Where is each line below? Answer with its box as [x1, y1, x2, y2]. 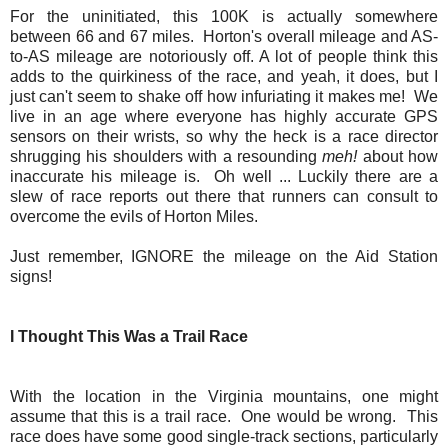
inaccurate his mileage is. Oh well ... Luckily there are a [10, 168, 438, 186]
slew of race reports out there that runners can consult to [10, 188, 438, 206]
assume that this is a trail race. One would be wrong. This [10, 408, 438, 426]
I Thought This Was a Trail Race [10, 328, 248, 346]
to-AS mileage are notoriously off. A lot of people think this [10, 48, 438, 66]
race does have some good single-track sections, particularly [10, 428, 438, 446]
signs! [10, 268, 52, 286]
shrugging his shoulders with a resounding [10, 148, 323, 166]
